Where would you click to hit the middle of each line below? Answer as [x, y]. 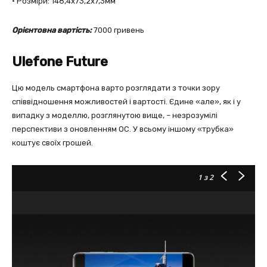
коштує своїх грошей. [52, 143]
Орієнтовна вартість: [52, 30]
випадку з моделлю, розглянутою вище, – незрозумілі [115, 115]
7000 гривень [119, 30]
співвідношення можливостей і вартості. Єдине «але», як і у [126, 102]
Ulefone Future [60, 62]
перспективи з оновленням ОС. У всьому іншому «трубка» [123, 129]
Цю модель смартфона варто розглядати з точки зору [116, 88]
